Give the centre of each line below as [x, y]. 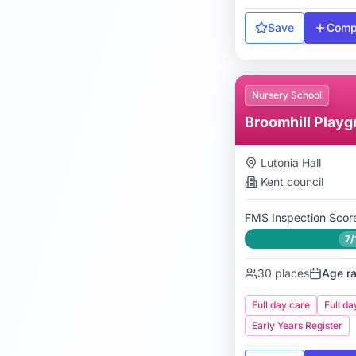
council [304, 182]
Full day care [281, 305]
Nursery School [287, 95]
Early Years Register [297, 325]
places [290, 273]
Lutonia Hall [291, 163]
